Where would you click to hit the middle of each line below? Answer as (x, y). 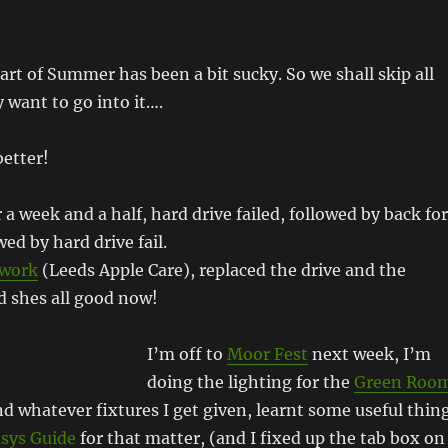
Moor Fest (267, 354)
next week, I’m (369, 354)
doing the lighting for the (250, 382)
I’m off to (186, 354)
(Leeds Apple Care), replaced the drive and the (221, 270)
